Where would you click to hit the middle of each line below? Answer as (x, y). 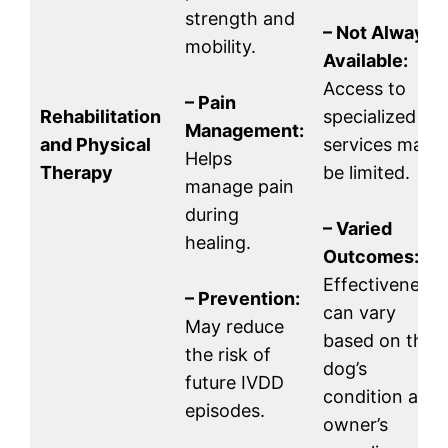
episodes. (225, 411)
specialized (369, 117)
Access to (364, 89)
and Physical (95, 145)
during (212, 215)
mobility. (220, 47)
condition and (381, 397)
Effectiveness (380, 285)
